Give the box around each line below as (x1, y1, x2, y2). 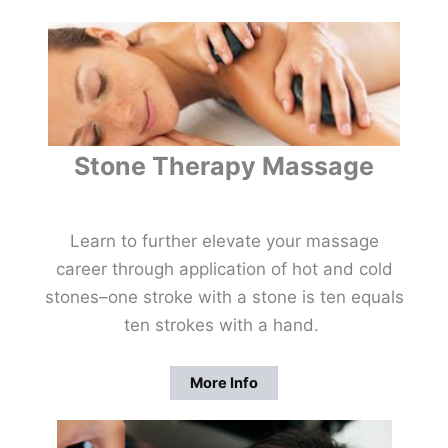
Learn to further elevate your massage (69, 231, 379, 252)
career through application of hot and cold (55, 259, 393, 280)
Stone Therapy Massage (74, 151, 374, 182)
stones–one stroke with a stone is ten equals (44, 287, 404, 308)
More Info (190, 374, 258, 393)
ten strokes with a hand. (124, 315, 324, 336)
